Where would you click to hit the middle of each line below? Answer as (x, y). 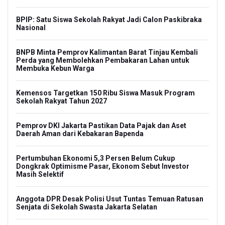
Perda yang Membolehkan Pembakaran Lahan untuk (103, 61)
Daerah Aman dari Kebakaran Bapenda (80, 134)
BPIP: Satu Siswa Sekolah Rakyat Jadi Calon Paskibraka (109, 20)
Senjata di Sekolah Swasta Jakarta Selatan (87, 207)
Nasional (31, 28)
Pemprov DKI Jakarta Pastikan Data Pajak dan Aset (101, 126)
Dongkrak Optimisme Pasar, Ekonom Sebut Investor (103, 166)
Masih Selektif (40, 175)
